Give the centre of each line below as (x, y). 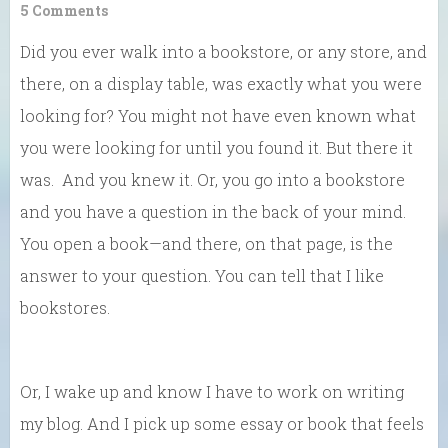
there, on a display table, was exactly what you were (221, 83)
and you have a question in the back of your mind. (213, 211)
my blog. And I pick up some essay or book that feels (222, 423)
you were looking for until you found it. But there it (216, 147)
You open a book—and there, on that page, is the (206, 243)
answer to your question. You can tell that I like (202, 275)
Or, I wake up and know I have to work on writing (212, 391)
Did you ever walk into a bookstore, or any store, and (223, 51)
